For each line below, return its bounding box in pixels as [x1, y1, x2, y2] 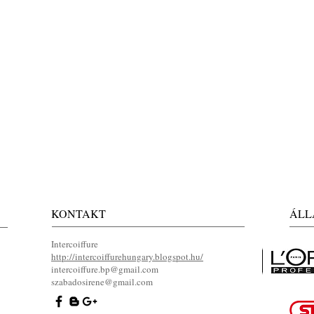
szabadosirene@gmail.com [51, 275, 153, 288]
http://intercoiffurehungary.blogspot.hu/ [51, 250, 203, 263]
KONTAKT [51, 206, 106, 221]
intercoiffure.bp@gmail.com [51, 263, 158, 275]
